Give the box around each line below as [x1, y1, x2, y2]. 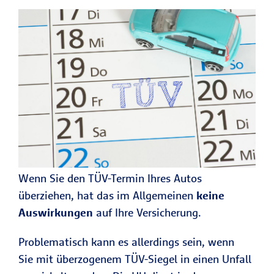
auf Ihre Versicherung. [93, 206, 201, 220]
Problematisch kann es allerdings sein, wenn [18, 235, 234, 250]
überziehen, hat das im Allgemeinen [18, 188, 196, 203]
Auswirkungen [18, 206, 93, 220]
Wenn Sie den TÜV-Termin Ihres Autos [18, 171, 202, 186]
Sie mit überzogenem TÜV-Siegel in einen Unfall [18, 252, 251, 267]
